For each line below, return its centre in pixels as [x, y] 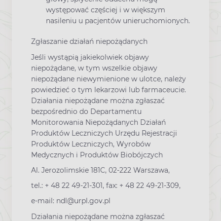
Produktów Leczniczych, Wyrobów [91, 144]
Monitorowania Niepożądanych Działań [98, 122]
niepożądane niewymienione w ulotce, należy [109, 79]
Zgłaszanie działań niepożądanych [89, 42]
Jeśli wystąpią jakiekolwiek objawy [90, 57]
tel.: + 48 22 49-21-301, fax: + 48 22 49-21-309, [106, 186]
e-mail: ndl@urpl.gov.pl [71, 201]
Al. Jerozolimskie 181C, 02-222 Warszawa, [100, 170]
